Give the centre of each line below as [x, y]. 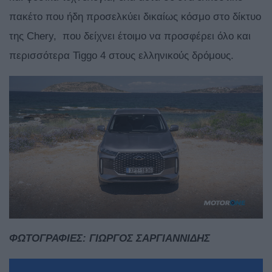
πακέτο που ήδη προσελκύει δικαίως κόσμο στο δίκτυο [135, 17]
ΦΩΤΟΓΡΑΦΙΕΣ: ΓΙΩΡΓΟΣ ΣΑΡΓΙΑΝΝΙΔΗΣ [110, 239]
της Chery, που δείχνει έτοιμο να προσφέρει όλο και [130, 36]
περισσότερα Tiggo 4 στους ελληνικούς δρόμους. [121, 56]
